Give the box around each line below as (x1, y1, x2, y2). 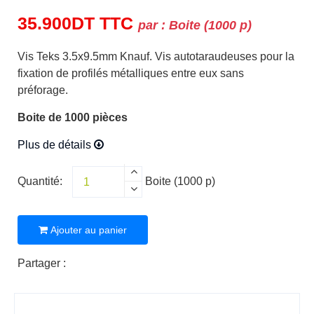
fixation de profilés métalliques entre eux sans (18, 67, 244, 79)
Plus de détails (18, 139, 94, 151)
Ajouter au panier (48, 224, 127, 235)
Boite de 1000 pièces (18, 111, 128, 123)
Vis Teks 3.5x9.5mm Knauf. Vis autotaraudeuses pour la (18, 50, 294, 62)
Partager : (18, 257, 66, 269)
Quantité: (18, 175, 62, 187)
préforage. (18, 84, 68, 96)
